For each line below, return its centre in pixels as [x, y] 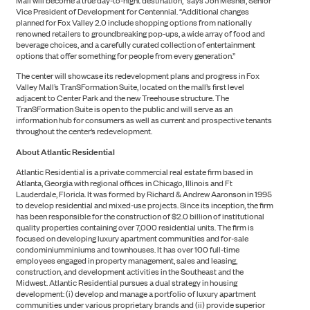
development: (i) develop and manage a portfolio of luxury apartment [136, 294]
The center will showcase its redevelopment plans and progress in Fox [137, 76]
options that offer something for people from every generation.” [125, 56]
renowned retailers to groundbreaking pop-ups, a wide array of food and [140, 34]
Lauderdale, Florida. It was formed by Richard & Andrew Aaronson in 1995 [144, 194]
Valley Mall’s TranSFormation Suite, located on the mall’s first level [130, 87]
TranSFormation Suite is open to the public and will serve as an [124, 109]
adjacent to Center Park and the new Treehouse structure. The [122, 98]
